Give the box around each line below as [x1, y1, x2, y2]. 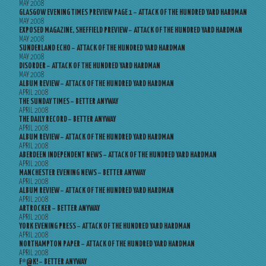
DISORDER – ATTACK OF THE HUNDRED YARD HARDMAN [19, 62, 160, 70]
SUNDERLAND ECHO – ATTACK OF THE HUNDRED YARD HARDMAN [19, 45, 185, 52]
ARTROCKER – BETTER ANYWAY [19, 205, 100, 213]
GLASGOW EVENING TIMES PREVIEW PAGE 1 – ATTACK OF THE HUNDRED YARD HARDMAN [19, 9, 247, 17]
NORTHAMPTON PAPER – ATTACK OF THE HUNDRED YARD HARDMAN [19, 240, 195, 248]
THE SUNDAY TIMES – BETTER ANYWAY [19, 98, 118, 106]
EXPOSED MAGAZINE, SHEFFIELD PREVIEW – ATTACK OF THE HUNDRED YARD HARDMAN [19, 27, 242, 34]
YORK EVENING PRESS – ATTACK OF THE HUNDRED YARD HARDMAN [19, 223, 191, 230]
